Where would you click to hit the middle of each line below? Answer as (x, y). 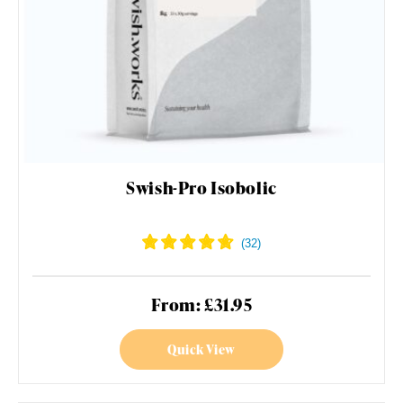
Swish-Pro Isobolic (201, 188)
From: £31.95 (201, 304)
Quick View (201, 349)
